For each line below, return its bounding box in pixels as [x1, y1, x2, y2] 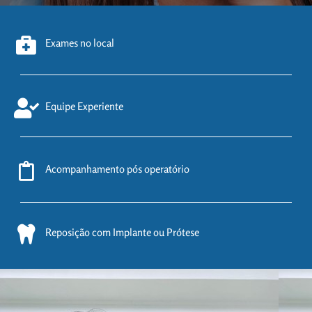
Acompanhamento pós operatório [45, 162, 189, 175]
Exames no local [45, 36, 114, 49]
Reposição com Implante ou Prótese [45, 225, 199, 239]
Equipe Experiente [45, 100, 123, 114]
